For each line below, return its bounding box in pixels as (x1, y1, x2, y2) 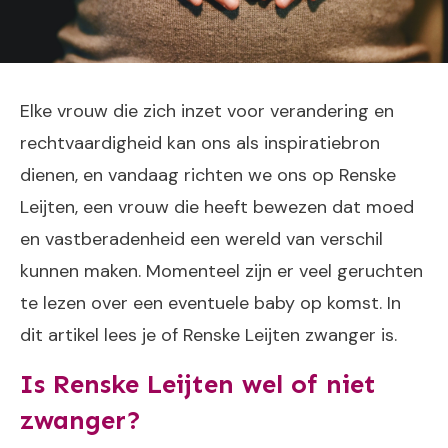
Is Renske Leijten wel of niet (20, 369, 376, 401)
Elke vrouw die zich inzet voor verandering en (20, 99, 394, 124)
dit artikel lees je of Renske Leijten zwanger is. (20, 323, 397, 348)
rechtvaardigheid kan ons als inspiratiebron (20, 131, 380, 156)
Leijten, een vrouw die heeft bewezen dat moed (20, 195, 414, 220)
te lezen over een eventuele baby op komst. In (20, 291, 401, 316)
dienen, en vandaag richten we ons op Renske (20, 163, 396, 188)
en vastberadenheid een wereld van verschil (20, 227, 383, 252)
